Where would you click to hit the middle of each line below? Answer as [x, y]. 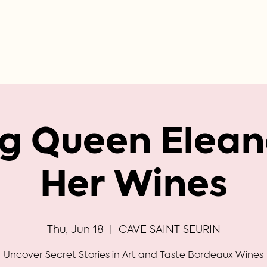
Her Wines [133, 187]
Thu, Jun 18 [75, 230]
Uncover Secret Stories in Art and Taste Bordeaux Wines [133, 256]
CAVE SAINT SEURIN [169, 230]
